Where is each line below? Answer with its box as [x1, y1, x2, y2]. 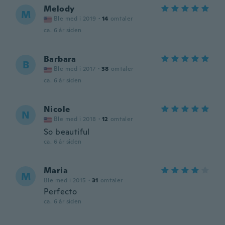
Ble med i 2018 [54, 115, 96, 123]
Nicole [44, 104, 70, 115]
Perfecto [44, 186, 77, 197]
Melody [44, 4, 75, 14]
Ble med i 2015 [44, 176, 86, 184]
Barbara [44, 54, 76, 64]
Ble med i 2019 [54, 15, 96, 23]
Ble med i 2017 [54, 65, 96, 73]
